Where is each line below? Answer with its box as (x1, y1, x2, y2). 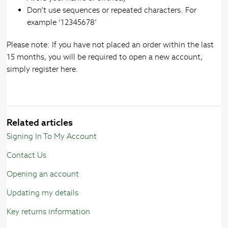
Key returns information (7, 207, 91, 217)
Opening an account (7, 169, 79, 179)
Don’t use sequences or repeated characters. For (27, 5, 197, 15)
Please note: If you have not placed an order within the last (7, 40, 214, 50)
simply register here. (7, 64, 81, 74)
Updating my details (7, 188, 79, 198)
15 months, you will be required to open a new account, (7, 52, 203, 62)
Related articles (7, 117, 73, 129)
